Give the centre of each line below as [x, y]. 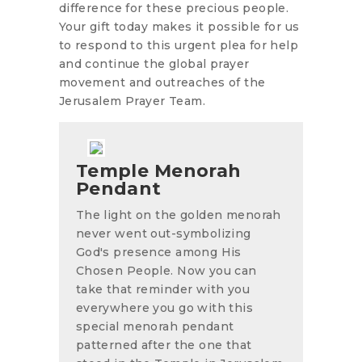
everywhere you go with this [164, 307]
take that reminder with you [163, 289]
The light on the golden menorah [178, 215]
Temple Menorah [158, 170]
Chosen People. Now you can [166, 270]
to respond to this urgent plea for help [179, 45]
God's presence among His [158, 252]
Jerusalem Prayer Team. [132, 101]
